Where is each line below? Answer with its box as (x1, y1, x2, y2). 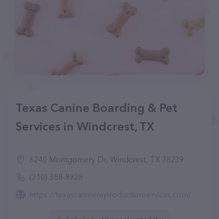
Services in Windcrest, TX (16, 119, 154, 133)
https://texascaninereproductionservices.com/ (29, 190, 191, 199)
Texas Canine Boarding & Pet (16, 101, 177, 115)
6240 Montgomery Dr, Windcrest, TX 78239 (29, 154, 184, 164)
